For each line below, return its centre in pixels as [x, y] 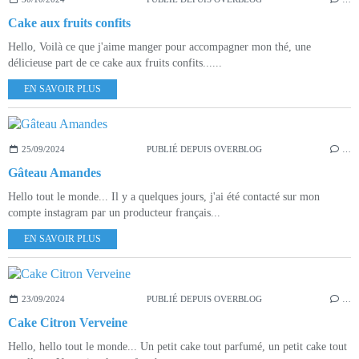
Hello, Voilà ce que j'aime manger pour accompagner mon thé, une [159, 46]
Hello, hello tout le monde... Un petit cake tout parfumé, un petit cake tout [177, 346]
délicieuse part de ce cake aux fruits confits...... [115, 63]
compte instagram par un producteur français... [114, 212]
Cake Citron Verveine [68, 322]
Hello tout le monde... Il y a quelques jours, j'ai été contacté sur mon [164, 196]
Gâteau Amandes [54, 172]
